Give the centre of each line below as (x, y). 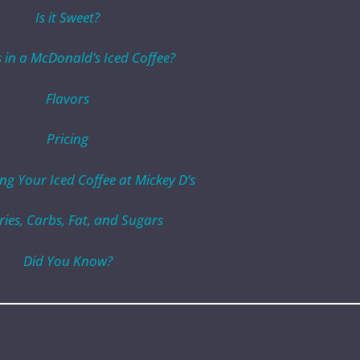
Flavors (67, 98)
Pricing (67, 139)
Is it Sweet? (67, 17)
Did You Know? (67, 260)
